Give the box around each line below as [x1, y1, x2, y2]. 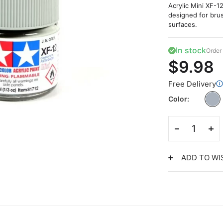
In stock [175, 45, 206, 55]
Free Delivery [168, 79, 216, 89]
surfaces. [168, 20, 197, 28]
